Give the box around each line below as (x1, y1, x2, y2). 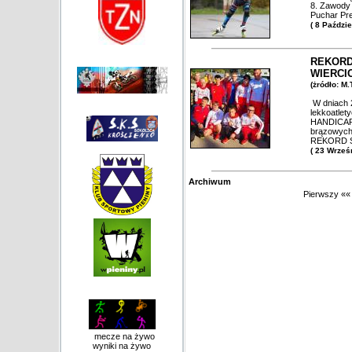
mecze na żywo (89, 332, 155, 341)
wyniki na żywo (93, 341, 151, 350)
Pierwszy (303, 189, 339, 199)
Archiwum (189, 177, 231, 186)
